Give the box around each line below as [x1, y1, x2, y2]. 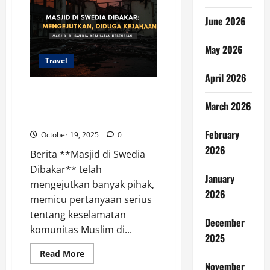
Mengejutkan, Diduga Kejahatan [30, 98, 153, 113]
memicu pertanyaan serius [30, 192, 152, 206]
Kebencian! [30, 111, 73, 126]
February [204, 127, 239, 142]
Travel [45, 55, 67, 66]
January [204, 171, 234, 186]
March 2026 [204, 99, 251, 113]
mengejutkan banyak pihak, [30, 177, 154, 191]
